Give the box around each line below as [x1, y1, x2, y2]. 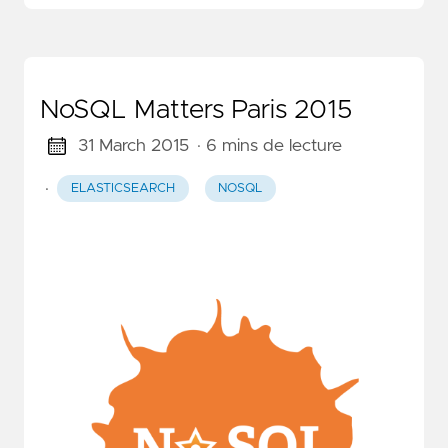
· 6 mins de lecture [196, 136, 342, 155]
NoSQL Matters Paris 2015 [40, 96, 353, 123]
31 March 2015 [77, 136, 189, 155]
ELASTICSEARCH [70, 182, 175, 196]
